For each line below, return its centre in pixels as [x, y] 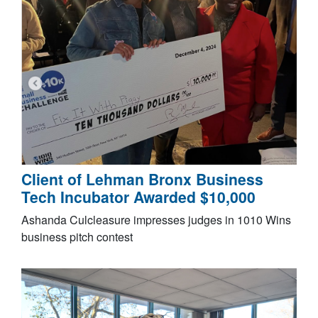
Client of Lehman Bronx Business [142, 179]
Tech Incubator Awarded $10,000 [138, 197]
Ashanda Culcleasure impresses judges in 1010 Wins [156, 220]
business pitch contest [77, 237]
